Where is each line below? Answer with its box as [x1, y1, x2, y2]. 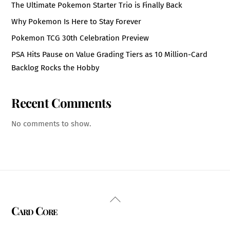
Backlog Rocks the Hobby [11, 63, 100, 73]
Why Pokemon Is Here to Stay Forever [11, 17, 142, 27]
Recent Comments [11, 94, 111, 111]
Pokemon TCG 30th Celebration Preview [11, 33, 149, 43]
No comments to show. [11, 119, 92, 129]
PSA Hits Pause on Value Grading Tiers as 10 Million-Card [11, 50, 208, 60]
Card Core [11, 203, 57, 218]
